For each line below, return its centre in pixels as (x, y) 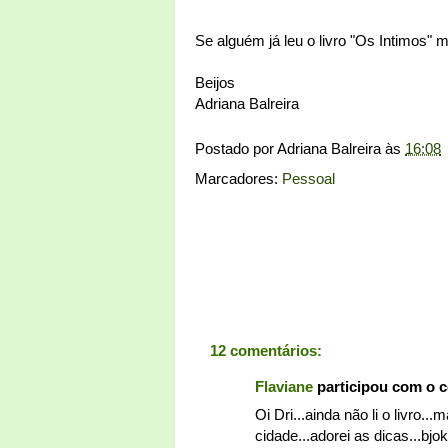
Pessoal (308, 178)
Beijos (215, 82)
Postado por (236, 148)
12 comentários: (266, 350)
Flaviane (284, 386)
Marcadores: (238, 178)
